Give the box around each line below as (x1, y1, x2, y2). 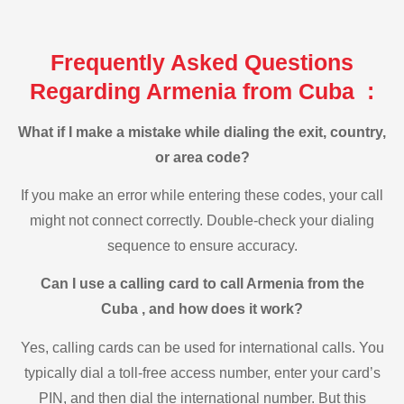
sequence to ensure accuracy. (106, 238, 298, 254)
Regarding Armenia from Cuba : (30, 78, 374, 104)
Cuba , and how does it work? (101, 301, 303, 317)
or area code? (154, 149, 250, 165)
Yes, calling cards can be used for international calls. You (20, 339, 384, 355)
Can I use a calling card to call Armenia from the (40, 276, 364, 292)
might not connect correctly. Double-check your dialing (30, 213, 374, 229)
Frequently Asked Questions (50, 49, 353, 75)
